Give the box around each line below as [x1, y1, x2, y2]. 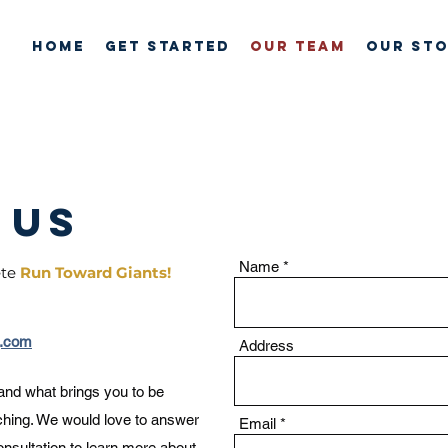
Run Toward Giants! [20, 263, 171, 282]
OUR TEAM [249, 38, 346, 55]
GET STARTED [104, 38, 230, 55]
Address [239, 337, 294, 354]
